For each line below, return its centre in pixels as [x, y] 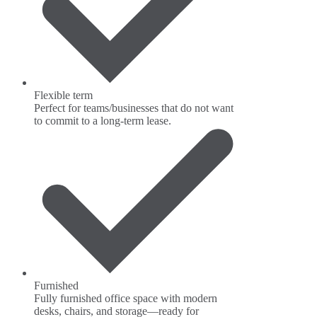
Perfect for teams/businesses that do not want [134, 108]
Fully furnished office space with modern [126, 299]
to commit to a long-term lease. [103, 121]
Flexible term [63, 96]
